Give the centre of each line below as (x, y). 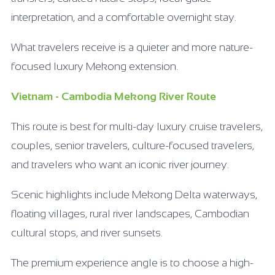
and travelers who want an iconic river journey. (120, 164)
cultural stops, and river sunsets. (87, 232)
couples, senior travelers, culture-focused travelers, (133, 145)
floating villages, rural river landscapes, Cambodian (130, 213)
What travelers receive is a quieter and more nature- (132, 47)
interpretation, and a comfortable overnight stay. (124, 17)
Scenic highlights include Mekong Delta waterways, (134, 194)
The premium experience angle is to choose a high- (132, 262)
